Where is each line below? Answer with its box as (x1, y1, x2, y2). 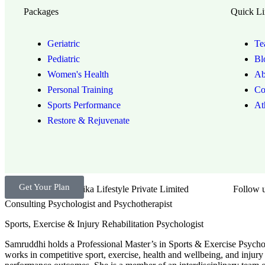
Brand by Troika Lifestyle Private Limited (33, 184, 189, 194)
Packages (24, 7, 59, 17)
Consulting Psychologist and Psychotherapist (5, 199, 172, 209)
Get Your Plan (19, 182, 70, 192)
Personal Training (47, 85, 113, 95)
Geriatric (47, 38, 80, 49)
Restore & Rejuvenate (47, 115, 130, 125)
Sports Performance (47, 100, 121, 110)
